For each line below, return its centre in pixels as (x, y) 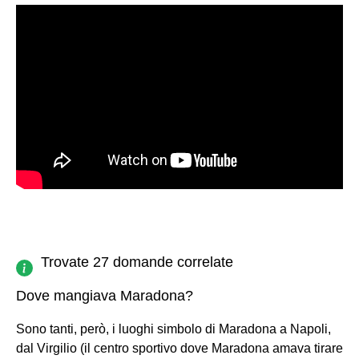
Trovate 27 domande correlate (137, 262)
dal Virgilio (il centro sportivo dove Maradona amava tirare (179, 348)
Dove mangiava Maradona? (105, 295)
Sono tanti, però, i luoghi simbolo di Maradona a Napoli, (173, 329)
